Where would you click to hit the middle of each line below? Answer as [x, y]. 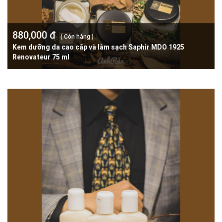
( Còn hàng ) [77, 36]
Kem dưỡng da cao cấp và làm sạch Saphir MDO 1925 [98, 47]
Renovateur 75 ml [41, 57]
